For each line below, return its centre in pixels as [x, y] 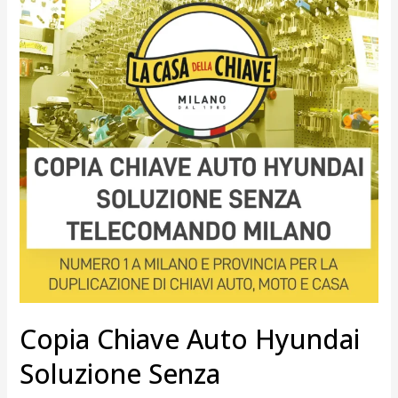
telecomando [57, 92]
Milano [38, 115]
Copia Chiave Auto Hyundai [189, 339]
